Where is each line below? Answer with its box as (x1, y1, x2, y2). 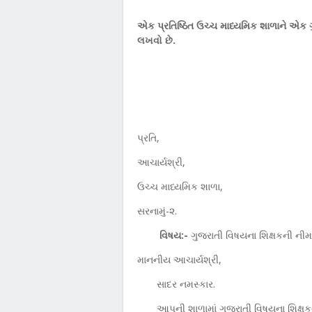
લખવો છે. (137, 33, 175, 47)
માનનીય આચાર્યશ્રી (137, 253, 219, 266)
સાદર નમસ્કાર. (157, 277, 215, 290)
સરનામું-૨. (137, 204, 177, 217)
